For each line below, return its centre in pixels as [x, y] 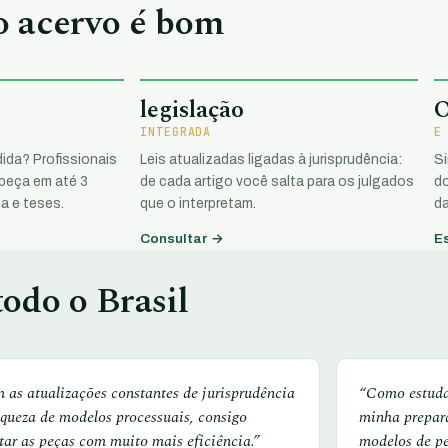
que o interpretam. [198, 204]
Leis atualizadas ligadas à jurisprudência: [271, 160]
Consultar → [182, 238]
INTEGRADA [176, 132]
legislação [192, 110]
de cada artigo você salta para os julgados [277, 182]
